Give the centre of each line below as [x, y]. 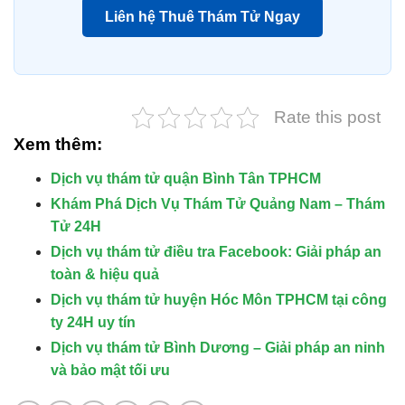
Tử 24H [75, 226]
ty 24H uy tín [93, 322]
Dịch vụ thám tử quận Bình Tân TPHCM [185, 178]
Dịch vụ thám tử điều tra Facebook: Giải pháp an [216, 251]
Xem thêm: [58, 144]
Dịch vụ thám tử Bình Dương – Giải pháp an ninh [217, 347]
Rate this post [327, 117]
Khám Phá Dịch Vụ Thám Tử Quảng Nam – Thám [217, 203]
